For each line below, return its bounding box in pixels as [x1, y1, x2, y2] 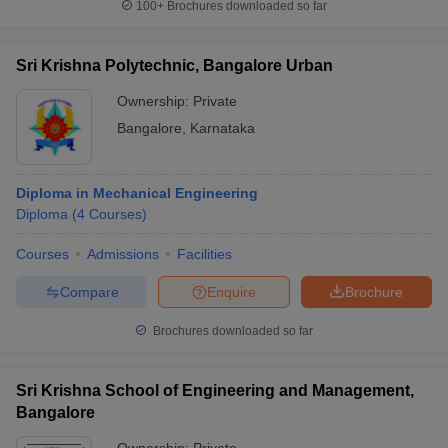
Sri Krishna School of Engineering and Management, [16, 382, 414, 399]
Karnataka [190, 120, 255, 136]
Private [193, 93, 237, 109]
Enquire [207, 283, 256, 300]
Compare [59, 283, 119, 300]
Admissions [87, 246, 159, 262]
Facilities [177, 246, 232, 262]
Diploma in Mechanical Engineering [16, 185, 258, 201]
